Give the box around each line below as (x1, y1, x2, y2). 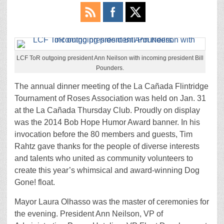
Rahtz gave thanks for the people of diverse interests (14, 142, 199, 150)
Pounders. (96, 64, 124, 71)
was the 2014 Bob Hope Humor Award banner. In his (14, 118, 200, 126)
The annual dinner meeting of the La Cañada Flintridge (14, 82, 208, 90)
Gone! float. (14, 178, 55, 186)
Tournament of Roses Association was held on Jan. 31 (14, 94, 206, 102)
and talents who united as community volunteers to (14, 154, 193, 162)
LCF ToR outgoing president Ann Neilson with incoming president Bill (16, 54, 204, 61)
